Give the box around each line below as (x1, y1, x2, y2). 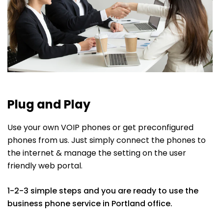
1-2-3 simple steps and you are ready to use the (7, 185, 198, 197)
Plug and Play (7, 96, 90, 113)
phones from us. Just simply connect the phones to (7, 135, 206, 146)
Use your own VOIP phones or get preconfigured (7, 122, 193, 134)
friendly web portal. (7, 160, 82, 172)
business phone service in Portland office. (7, 198, 172, 210)
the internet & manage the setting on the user (7, 147, 186, 159)
